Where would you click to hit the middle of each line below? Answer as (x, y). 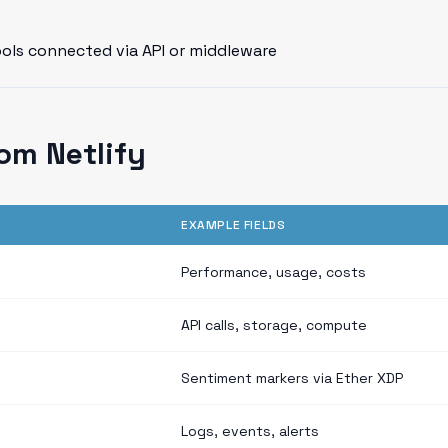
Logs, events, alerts (250, 431)
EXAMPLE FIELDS (233, 225)
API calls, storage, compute (274, 325)
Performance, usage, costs (273, 272)
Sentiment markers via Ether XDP (292, 378)
